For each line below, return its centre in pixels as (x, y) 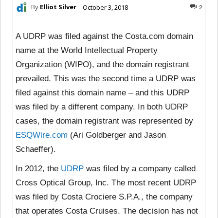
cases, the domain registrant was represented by (104, 121)
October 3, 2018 (105, 7)
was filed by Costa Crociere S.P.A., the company (104, 197)
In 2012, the (38, 168)
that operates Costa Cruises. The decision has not (107, 211)
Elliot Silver (58, 7)
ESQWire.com (42, 135)
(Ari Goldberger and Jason (117, 135)
